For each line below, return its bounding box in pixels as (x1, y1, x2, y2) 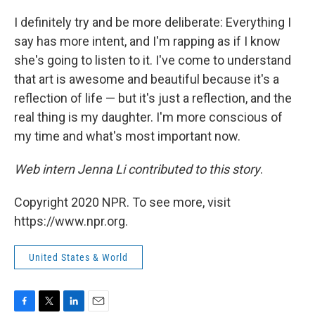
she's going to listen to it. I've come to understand (14, 53, 291, 68)
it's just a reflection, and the (139, 91, 292, 106)
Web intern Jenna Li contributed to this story (14, 162, 260, 177)
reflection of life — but (14, 91, 139, 106)
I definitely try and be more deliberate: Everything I (14, 15, 291, 30)
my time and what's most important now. (14, 129, 240, 144)
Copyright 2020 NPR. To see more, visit (14, 195, 231, 210)
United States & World (29, 252, 128, 264)
